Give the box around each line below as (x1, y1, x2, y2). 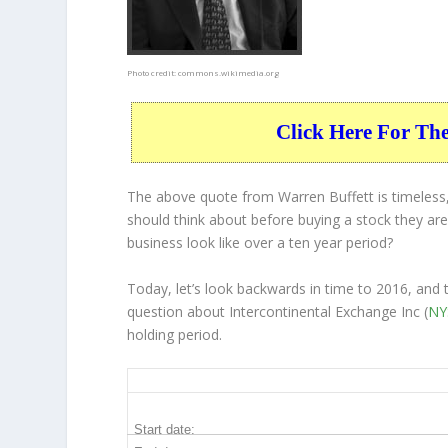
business (127, 233, 184, 253)
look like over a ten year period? (183, 233, 394, 253)
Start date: (134, 422, 196, 438)
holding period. (127, 324, 223, 344)
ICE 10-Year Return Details (146, 371, 318, 391)
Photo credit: (127, 67, 179, 78)
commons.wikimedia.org (178, 67, 280, 78)
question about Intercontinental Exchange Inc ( (127, 301, 429, 321)
